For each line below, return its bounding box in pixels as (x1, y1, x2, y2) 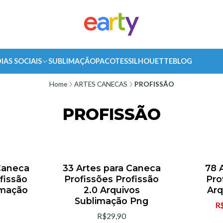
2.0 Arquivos (83, 185, 140, 196)
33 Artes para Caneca (62, 163, 161, 174)
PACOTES (96, 57, 128, 65)
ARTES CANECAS (74, 80, 127, 88)
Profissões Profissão (64, 174, 159, 185)
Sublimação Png (75, 196, 148, 207)
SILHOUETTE (128, 57, 173, 65)
